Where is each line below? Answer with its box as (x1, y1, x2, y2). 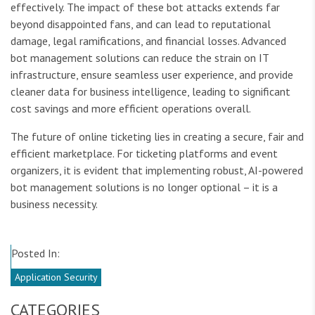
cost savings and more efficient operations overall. (11, 101, 251, 115)
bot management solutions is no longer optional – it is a (11, 179, 278, 194)
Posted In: (11, 245, 60, 260)
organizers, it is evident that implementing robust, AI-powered (11, 162, 303, 177)
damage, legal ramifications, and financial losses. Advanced (11, 33, 286, 48)
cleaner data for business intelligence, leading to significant (11, 84, 290, 98)
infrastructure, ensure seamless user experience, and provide (11, 67, 293, 82)
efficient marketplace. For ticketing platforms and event (11, 146, 278, 160)
